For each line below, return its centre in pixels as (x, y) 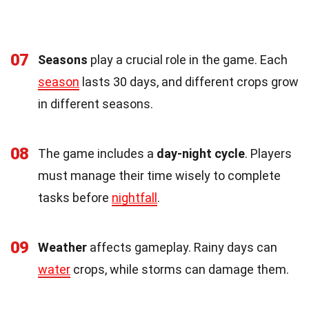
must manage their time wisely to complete (159, 176)
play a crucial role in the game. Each (188, 60)
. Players (268, 154)
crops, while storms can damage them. (180, 270)
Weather (62, 248)
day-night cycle (201, 154)
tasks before (75, 198)
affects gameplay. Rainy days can (182, 248)
